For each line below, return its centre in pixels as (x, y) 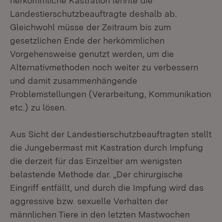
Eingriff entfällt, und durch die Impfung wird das (107, 188)
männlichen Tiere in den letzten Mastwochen (100, 214)
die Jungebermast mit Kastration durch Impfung (107, 147)
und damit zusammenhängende (74, 81)
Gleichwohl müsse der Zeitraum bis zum (90, 27)
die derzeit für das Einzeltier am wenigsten (96, 161)
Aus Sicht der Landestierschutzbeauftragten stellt (111, 134)
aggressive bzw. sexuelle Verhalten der (89, 201)
